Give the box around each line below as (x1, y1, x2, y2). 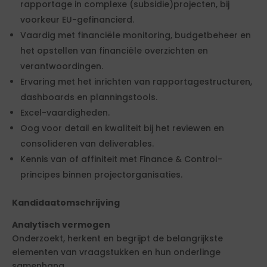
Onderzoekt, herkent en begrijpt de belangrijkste (12, 232, 223, 245)
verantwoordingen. (20, 60, 103, 73)
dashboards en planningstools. (20, 91, 157, 104)
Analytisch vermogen (12, 219, 110, 231)
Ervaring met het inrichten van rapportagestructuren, (20, 76, 252, 88)
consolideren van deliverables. (20, 138, 154, 150)
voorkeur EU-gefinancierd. (20, 14, 134, 26)
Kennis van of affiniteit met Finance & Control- (20, 153, 222, 166)
